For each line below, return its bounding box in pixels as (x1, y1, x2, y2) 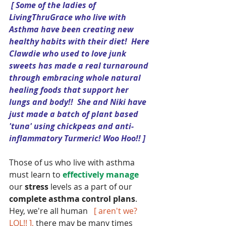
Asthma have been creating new (9, 24, 136, 35)
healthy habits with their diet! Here (9, 36, 151, 47)
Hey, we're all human (9, 205, 94, 217)
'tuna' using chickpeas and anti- (9, 121, 134, 132)
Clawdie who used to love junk (9, 48, 128, 60)
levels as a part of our (48, 181, 134, 193)
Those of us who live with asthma (9, 157, 137, 168)
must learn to (9, 169, 63, 181)
